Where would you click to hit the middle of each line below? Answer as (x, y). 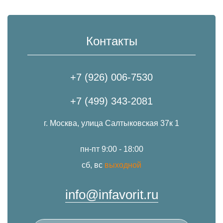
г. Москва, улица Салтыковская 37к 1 (111, 123)
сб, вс (93, 165)
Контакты (111, 41)
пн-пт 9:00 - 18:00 (111, 149)
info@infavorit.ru (111, 195)
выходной (123, 165)
